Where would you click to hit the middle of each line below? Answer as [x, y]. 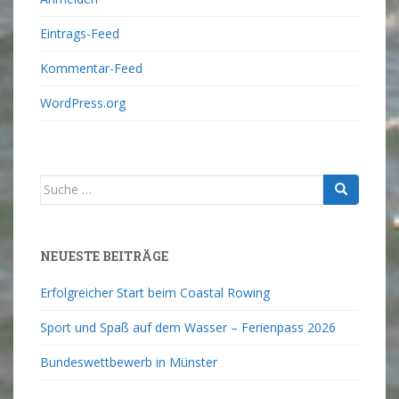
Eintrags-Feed [80, 33]
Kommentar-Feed [91, 68]
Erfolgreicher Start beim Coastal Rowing [155, 292]
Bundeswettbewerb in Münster [129, 362]
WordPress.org [83, 102]
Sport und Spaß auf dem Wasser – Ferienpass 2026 [188, 327]
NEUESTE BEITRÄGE [104, 256]
